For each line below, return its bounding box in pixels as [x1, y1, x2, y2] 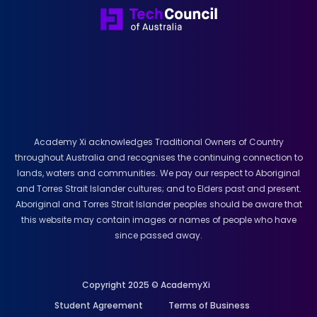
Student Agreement [54, 299, 143, 311]
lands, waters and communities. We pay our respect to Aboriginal [17, 166, 300, 179]
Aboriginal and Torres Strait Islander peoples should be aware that [15, 197, 302, 210]
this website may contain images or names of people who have [21, 213, 296, 226]
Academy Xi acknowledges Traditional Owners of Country [33, 135, 284, 148]
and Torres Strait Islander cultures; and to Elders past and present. [16, 182, 301, 195]
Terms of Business [168, 299, 250, 311]
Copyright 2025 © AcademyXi [81, 278, 210, 291]
